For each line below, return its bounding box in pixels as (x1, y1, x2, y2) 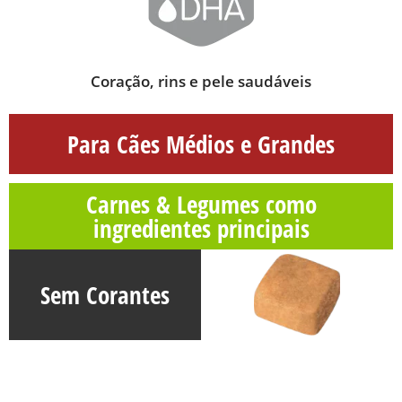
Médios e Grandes (166, 127, 335, 161)
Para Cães (67, 127, 166, 161)
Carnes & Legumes (85, 187, 266, 221)
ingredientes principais (92, 211, 310, 245)
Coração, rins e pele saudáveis (91, 70, 311, 92)
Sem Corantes (40, 277, 170, 311)
